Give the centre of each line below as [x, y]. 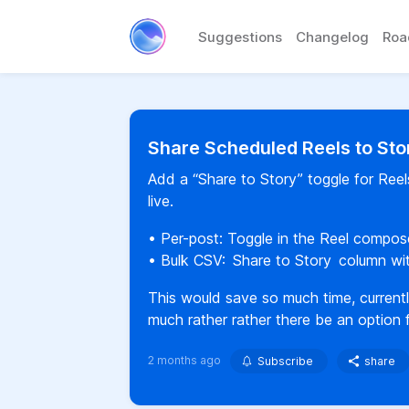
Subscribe [285, 361]
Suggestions [240, 37]
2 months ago [184, 360]
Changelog [332, 37]
